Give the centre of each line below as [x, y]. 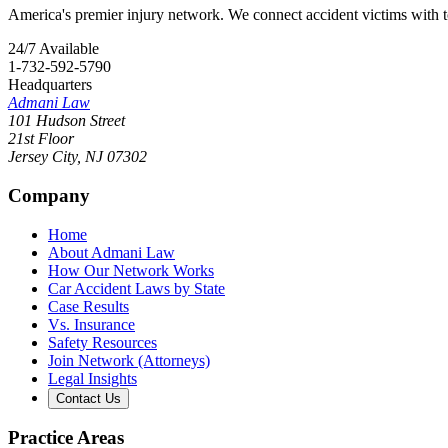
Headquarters [50, 85]
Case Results [88, 306]
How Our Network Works [131, 270]
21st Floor [41, 139]
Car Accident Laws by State [136, 288]
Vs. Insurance [91, 324]
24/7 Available [53, 49]
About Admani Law [111, 252]
